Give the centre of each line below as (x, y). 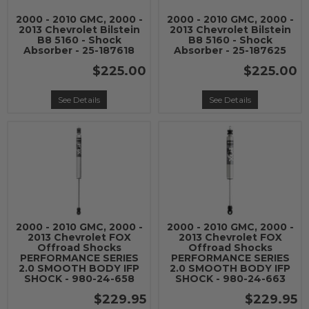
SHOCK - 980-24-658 (79, 279)
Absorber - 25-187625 (230, 50)
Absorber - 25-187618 (79, 50)
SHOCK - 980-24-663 (230, 279)
